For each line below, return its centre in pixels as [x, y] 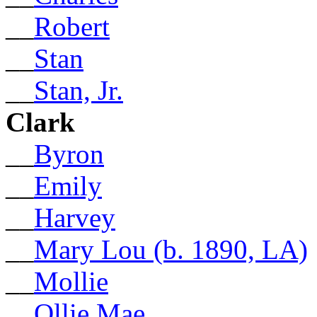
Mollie [71, 281]
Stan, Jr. [79, 90]
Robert [72, 26]
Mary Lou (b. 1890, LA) [171, 249]
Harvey [75, 217]
